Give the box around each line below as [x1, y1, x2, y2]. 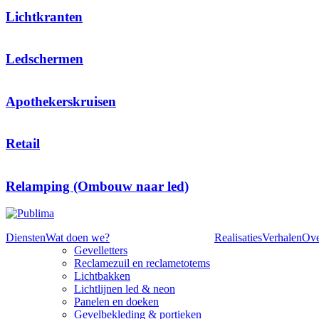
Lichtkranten [6, 9, 83, 24]
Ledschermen [6, 51, 83, 67]
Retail [6, 136, 40, 152]
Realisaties [214, 231, 262, 244]
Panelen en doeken [74, 296, 159, 308]
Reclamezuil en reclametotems [74, 257, 210, 270]
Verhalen [262, 231, 302, 244]
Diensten [6, 231, 46, 244]
